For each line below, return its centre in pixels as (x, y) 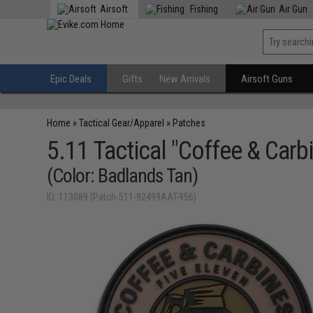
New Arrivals (185, 79)
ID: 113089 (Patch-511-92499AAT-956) (122, 197)
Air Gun (293, 9)
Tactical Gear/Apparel (122, 123)
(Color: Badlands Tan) (123, 176)
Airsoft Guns (267, 79)
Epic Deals (71, 79)
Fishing (203, 9)
